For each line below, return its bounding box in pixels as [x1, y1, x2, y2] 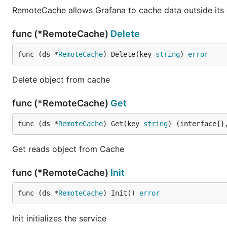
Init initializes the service [12, 213, 106, 223]
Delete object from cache [12, 74, 110, 85]
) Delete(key [103, 50, 156, 58]
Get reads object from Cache [12, 144, 124, 154]
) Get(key [103, 120, 143, 128]
